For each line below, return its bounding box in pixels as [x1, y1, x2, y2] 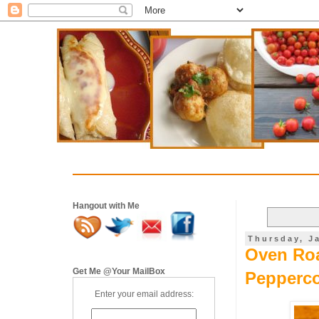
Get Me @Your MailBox [73, 266, 165, 276]
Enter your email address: [94, 289, 194, 299]
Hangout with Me [73, 201, 140, 211]
